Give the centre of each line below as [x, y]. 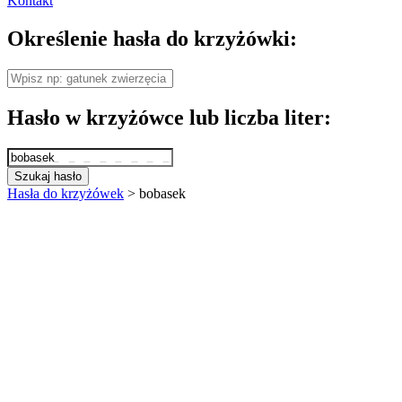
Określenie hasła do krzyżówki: [152, 38]
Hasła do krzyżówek [66, 193]
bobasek [162, 193]
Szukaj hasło [48, 176]
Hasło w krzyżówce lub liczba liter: [169, 117]
